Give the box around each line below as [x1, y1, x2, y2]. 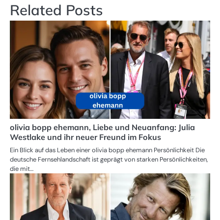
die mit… [10, 164, 33, 173]
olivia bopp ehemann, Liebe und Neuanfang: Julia [10, 122, 195, 132]
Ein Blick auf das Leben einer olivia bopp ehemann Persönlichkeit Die [10, 145, 205, 154]
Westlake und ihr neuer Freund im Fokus [10, 132, 161, 142]
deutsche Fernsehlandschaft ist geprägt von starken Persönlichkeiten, [10, 155, 208, 164]
